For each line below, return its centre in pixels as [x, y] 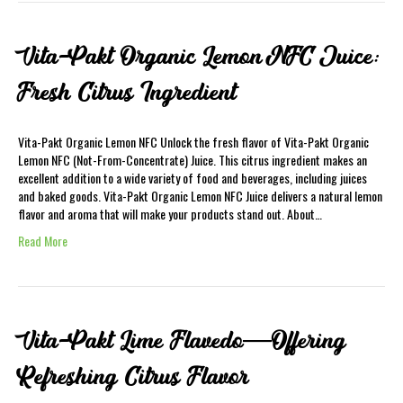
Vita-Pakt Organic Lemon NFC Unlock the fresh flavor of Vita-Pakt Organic [193, 142]
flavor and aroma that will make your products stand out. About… [170, 214]
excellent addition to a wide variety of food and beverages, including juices [193, 178]
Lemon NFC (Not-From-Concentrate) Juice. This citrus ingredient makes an [193, 160]
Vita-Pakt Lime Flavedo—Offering [182, 341]
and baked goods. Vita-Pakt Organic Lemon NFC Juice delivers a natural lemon [200, 196]
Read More [43, 241]
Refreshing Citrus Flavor [133, 377]
